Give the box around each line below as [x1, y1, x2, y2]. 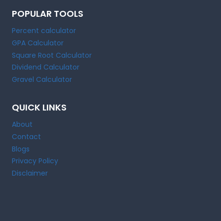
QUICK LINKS [12, 101, 67, 113]
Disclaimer [12, 168, 48, 179]
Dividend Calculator [12, 62, 79, 73]
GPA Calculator [12, 37, 64, 48]
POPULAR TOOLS [12, 7, 83, 20]
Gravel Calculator [12, 74, 72, 85]
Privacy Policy [12, 156, 58, 166]
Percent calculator [12, 26, 76, 36]
